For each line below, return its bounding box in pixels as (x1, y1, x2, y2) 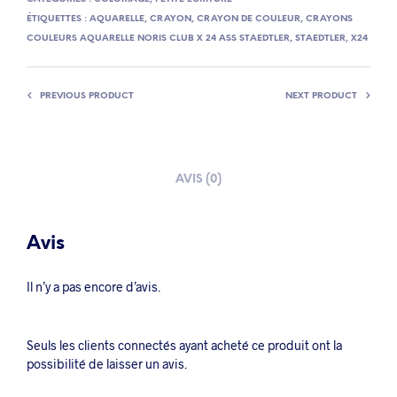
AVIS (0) (175, 173, 222, 185)
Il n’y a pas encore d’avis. (27, 279, 160, 295)
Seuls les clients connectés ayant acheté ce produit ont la (27, 338, 342, 354)
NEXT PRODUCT (285, 91, 357, 102)
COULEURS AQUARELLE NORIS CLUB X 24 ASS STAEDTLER (27, 34, 290, 44)
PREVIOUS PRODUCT (40, 91, 134, 102)
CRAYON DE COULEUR (197, 14, 300, 25)
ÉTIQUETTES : (27, 14, 90, 25)
